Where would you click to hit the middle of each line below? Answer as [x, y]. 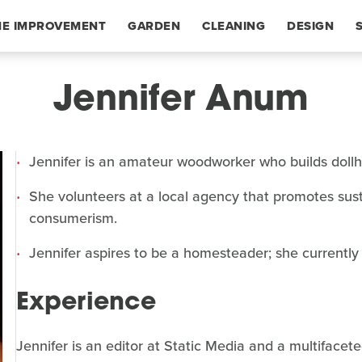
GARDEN [154, 26]
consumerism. [74, 218]
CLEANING [234, 26]
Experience [86, 303]
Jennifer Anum [181, 101]
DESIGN [310, 26]
